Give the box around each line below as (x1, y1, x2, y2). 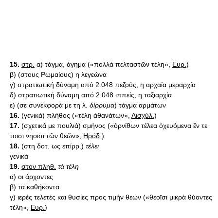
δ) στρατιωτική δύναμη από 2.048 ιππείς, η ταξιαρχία (10, 91, 172, 99)
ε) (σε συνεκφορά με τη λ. (10, 101, 90, 109)
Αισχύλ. (131, 111, 154, 119)
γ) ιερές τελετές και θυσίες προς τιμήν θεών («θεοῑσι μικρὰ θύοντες (10, 193, 212, 201)
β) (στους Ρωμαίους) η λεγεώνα (10, 71, 107, 78)
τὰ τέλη (58, 163, 79, 170)
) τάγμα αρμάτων (114, 101, 166, 109)
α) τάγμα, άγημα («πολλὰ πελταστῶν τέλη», (35, 60, 172, 68)
